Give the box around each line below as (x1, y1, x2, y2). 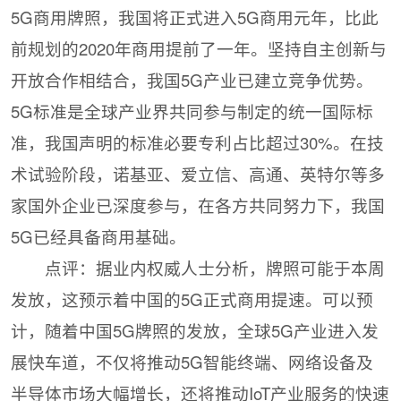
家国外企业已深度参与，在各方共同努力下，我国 (11, 193, 386, 218)
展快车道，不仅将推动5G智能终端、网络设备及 (11, 350, 374, 374)
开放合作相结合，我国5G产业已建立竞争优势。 (11, 68, 374, 92)
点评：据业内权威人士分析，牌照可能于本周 (44, 256, 385, 280)
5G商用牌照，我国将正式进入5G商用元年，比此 (11, 5, 380, 30)
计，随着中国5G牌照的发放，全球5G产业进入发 (11, 319, 380, 343)
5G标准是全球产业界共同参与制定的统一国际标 (11, 99, 374, 124)
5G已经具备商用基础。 (11, 225, 187, 249)
